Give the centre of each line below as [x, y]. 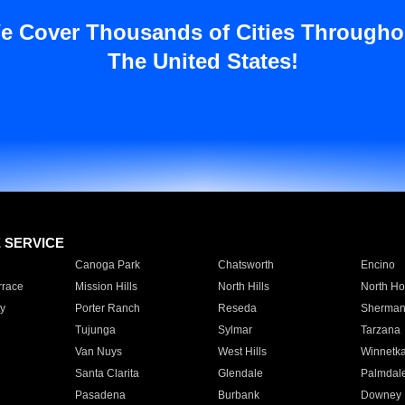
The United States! [202, 61]
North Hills [243, 287]
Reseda [237, 308]
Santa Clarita [107, 373]
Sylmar [235, 330]
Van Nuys [98, 352]
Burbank [238, 395]
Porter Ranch [107, 308]
